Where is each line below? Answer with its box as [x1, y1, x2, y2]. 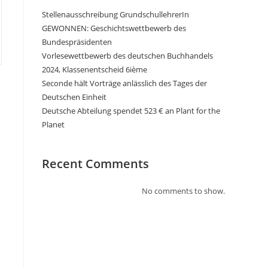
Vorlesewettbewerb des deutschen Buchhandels [42, 50, 213, 61]
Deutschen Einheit [42, 92, 106, 102]
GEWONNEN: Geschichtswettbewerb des [42, 23, 186, 33]
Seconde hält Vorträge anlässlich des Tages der [42, 78, 207, 89]
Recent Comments [42, 156, 149, 172]
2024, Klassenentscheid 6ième [42, 64, 147, 75]
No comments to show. [142, 185, 225, 196]
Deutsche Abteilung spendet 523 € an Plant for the [42, 105, 220, 116]
